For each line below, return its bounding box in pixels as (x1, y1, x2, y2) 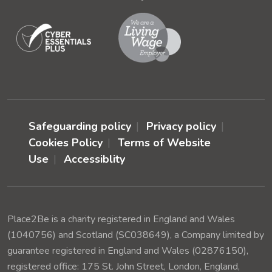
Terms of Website (118, 135, 211, 150)
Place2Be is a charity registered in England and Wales (7, 212, 235, 226)
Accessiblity (64, 151, 125, 166)
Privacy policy (146, 118, 216, 134)
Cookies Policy (29, 135, 103, 150)
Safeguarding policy (29, 118, 131, 134)
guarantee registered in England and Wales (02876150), (7, 243, 248, 257)
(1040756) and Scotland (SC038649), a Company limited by (7, 228, 264, 242)
